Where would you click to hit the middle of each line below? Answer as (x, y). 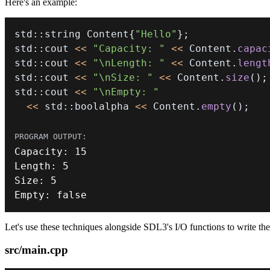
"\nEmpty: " (126, 92)
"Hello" (156, 34)
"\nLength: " (129, 63)
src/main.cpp (36, 250)
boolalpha (105, 106)
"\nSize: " (123, 77)
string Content (87, 34)
